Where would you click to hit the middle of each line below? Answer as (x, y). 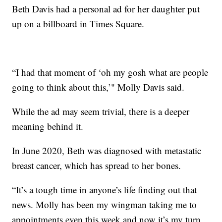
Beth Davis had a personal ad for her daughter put (106, 8)
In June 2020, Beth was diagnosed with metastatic (107, 150)
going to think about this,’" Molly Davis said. (98, 87)
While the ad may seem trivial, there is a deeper (101, 111)
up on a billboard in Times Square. (78, 23)
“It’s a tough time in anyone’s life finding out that (105, 189)
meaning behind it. (48, 126)
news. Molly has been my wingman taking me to (105, 204)
